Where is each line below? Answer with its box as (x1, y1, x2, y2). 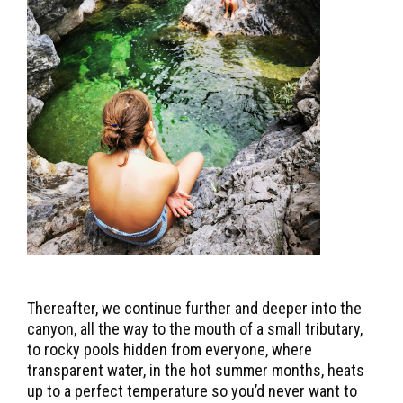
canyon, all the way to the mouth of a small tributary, (27, 319, 363, 339)
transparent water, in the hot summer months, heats (27, 361, 364, 381)
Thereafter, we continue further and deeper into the (27, 299, 362, 318)
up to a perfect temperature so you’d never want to (27, 381, 357, 401)
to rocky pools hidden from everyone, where (27, 340, 312, 360)
